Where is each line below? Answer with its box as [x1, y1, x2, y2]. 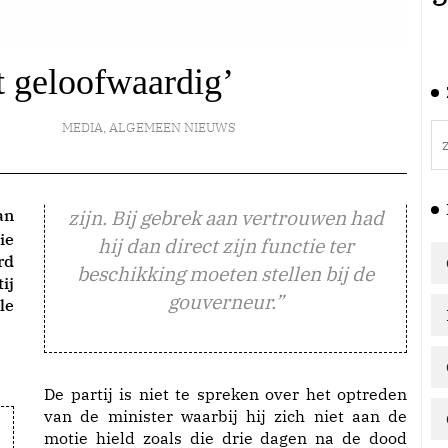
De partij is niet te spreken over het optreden [44, 384, 407, 404]
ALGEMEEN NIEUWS [108, 119, 236, 136]
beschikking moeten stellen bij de [77, 261, 374, 286]
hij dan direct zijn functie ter [97, 233, 354, 258]
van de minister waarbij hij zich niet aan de [44, 406, 407, 426]
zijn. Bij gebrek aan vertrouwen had [67, 205, 384, 230]
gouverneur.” [167, 289, 284, 314]
